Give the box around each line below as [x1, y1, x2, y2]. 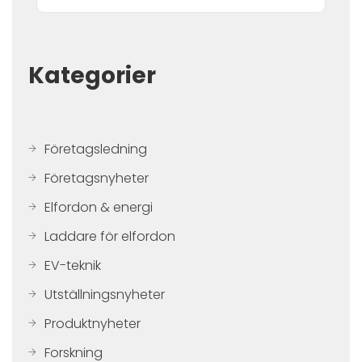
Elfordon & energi [44, 198, 153, 217]
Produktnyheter [44, 314, 141, 333]
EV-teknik [44, 256, 101, 275]
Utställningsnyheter [44, 285, 165, 304]
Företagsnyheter [44, 169, 149, 187]
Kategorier [28, 60, 156, 91]
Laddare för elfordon [44, 227, 175, 246]
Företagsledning [44, 140, 147, 158]
